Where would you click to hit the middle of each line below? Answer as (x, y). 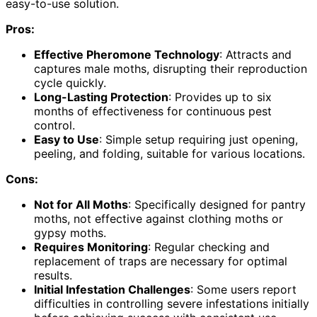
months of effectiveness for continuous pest (153, 111)
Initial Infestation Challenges (112, 290)
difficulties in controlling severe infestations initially (172, 304)
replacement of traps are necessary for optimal (161, 261)
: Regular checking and (209, 247)
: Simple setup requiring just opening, (198, 140)
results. (53, 276)
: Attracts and (255, 55)
